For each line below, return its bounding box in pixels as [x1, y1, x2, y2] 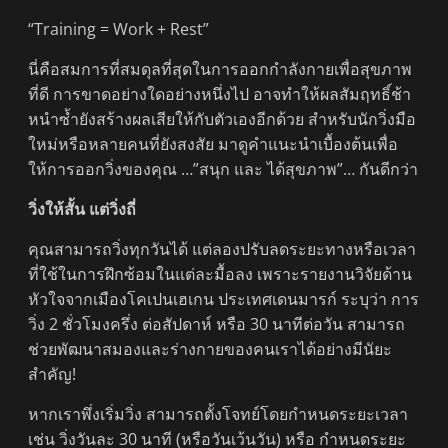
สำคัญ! [28, 363, 77, 386]
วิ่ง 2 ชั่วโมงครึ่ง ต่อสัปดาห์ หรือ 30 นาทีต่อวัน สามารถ [28, 313, 406, 336]
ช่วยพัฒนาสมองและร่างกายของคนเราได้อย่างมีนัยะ [28, 338, 393, 361]
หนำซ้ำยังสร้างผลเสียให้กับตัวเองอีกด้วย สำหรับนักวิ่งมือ [28, 108, 417, 131]
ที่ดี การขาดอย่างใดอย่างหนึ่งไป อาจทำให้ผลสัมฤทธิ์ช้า [28, 83, 412, 106]
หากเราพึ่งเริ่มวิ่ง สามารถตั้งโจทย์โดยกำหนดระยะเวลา [28, 403, 409, 426]
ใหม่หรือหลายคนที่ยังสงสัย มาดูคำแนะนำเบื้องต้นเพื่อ [28, 133, 399, 156]
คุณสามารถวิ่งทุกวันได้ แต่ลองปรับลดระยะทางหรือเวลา [28, 238, 417, 261]
